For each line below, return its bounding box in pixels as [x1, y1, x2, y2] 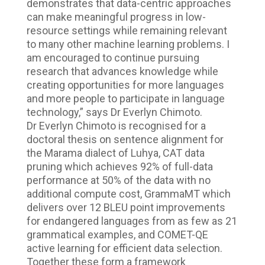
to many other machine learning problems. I [26, 37, 230, 50]
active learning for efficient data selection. [26, 241, 222, 254]
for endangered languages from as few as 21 [26, 214, 237, 227]
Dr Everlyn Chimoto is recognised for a [26, 119, 206, 132]
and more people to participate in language [26, 92, 225, 105]
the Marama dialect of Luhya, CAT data [26, 146, 205, 159]
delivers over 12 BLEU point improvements [26, 201, 225, 214]
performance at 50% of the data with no [26, 173, 211, 186]
